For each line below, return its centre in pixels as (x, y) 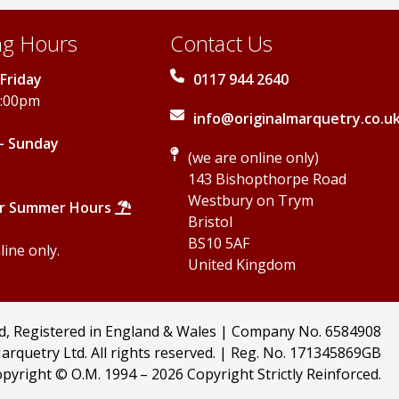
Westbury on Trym (251, 200)
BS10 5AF (219, 243)
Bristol (211, 222)
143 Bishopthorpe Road (268, 179)
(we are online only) (254, 158)
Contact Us (222, 43)
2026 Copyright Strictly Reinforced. (266, 374)
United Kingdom (242, 265)
